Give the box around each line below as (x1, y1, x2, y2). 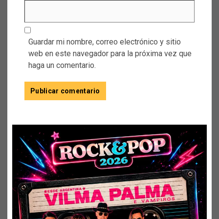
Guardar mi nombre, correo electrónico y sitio (28, 37, 181, 46)
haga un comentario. (28, 60, 96, 70)
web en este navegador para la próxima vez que (28, 48, 192, 58)
